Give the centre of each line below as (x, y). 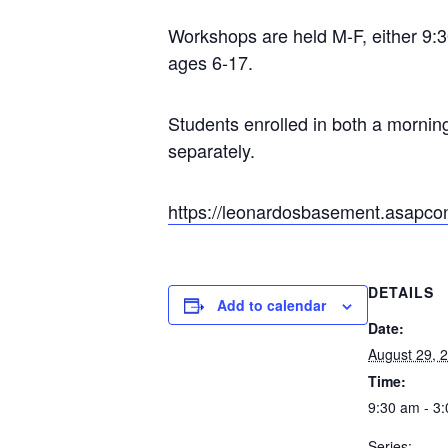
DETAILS (401, 292)
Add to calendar (271, 305)
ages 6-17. (210, 62)
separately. (211, 150)
